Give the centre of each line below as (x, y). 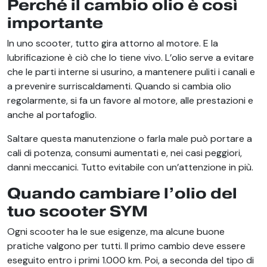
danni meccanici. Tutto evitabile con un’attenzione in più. (130, 167)
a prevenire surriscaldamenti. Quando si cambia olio (119, 86)
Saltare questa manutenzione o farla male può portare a (130, 138)
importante (55, 22)
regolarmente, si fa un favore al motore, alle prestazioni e (130, 100)
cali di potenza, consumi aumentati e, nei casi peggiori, (125, 153)
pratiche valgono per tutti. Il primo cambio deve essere (126, 246)
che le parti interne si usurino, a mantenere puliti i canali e (131, 72)
